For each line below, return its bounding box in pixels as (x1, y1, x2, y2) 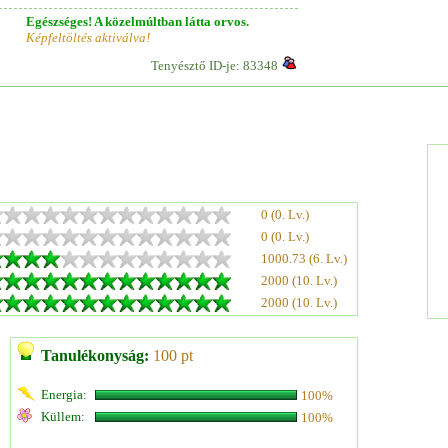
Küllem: (41, 409, 85, 424)
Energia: (41, 387, 87, 402)
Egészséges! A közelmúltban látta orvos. (26, 14, 249, 29)
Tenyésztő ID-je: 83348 (151, 58, 278, 73)
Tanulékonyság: (41, 347, 149, 364)
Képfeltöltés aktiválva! (26, 30, 150, 45)
